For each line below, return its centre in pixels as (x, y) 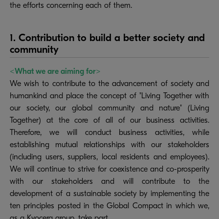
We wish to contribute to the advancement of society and (109, 84)
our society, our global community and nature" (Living (109, 108)
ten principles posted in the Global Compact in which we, (109, 206)
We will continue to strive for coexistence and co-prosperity (109, 169)
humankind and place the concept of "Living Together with (109, 96)
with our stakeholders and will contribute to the (109, 182)
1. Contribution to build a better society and (107, 38)
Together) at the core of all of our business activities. (109, 120)
